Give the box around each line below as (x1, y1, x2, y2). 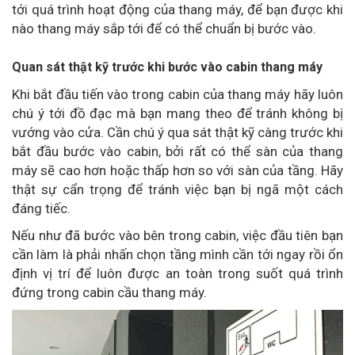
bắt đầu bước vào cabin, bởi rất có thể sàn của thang (12, 143, 343, 159)
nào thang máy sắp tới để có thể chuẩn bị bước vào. (12, 20, 316, 36)
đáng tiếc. (12, 200, 71, 216)
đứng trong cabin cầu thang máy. (12, 284, 207, 300)
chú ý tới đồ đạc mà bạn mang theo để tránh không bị (12, 105, 343, 121)
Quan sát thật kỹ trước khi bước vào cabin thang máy (12, 59, 323, 74)
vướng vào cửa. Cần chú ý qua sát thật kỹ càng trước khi (12, 124, 343, 140)
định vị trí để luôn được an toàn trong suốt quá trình (12, 265, 343, 281)
